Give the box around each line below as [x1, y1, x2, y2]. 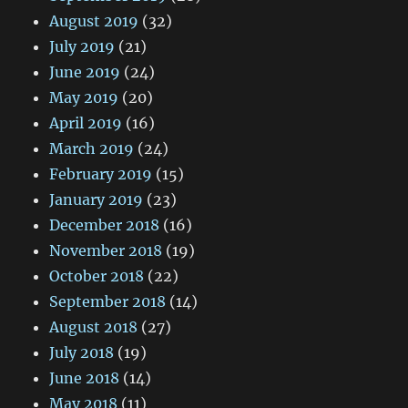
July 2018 [49, 343, 115, 362]
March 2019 [49, 139, 135, 158]
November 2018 [49, 241, 163, 260]
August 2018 [49, 318, 138, 337]
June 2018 [49, 369, 120, 388]
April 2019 [49, 114, 123, 133]
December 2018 [49, 216, 160, 235]
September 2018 [49, 292, 167, 311]
